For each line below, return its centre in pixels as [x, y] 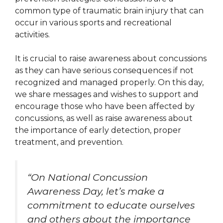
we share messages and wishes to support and [107, 94]
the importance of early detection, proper [98, 130]
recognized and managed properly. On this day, [109, 82]
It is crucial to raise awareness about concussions [111, 58]
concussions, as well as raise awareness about [104, 118]
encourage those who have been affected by [105, 106]
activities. [32, 34]
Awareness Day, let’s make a [96, 191]
